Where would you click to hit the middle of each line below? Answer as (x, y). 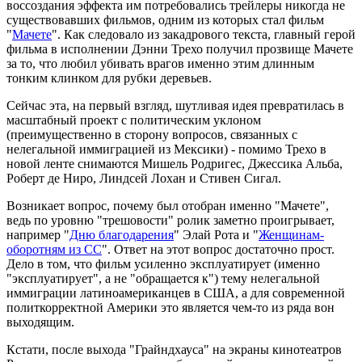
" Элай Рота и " (216, 235)
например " (38, 235)
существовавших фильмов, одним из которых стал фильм (165, 20)
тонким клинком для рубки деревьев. (109, 78)
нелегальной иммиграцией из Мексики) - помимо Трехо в (166, 149)
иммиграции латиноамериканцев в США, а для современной (176, 293)
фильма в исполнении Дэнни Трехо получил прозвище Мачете (180, 49)
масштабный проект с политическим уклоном (134, 120)
